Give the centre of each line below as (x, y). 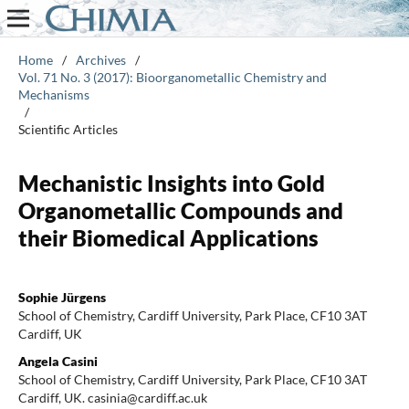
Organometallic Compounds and (180, 210)
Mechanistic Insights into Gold (171, 183)
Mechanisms (53, 94)
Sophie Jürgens (62, 297)
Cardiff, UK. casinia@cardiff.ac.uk (112, 397)
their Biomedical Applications (168, 237)
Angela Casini (58, 361)
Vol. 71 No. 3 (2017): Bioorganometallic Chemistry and (172, 77)
